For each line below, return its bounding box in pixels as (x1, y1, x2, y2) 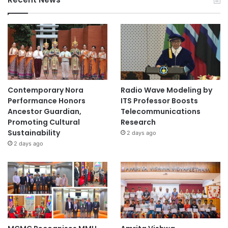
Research (120, 117, 156, 128)
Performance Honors (8, 96, 85, 106)
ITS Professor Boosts (120, 96, 198, 106)
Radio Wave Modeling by (120, 85, 212, 96)
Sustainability (8, 128, 60, 138)
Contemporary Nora (8, 85, 83, 96)
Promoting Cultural (8, 117, 80, 128)
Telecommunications (120, 106, 201, 117)
